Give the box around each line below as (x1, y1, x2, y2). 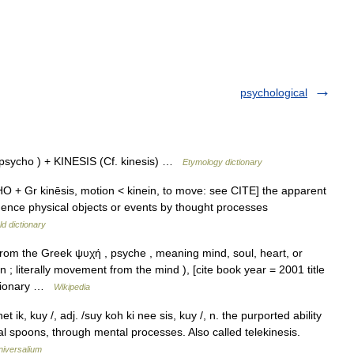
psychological (240, 86, 307, 99)
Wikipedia (54, 282, 90, 292)
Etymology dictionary (183, 157, 262, 167)
